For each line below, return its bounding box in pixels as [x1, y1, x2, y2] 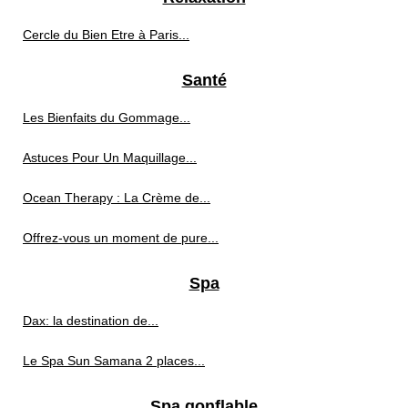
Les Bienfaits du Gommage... [23, 110, 190, 126]
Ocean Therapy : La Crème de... [23, 190, 210, 206]
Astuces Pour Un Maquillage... [23, 150, 197, 166]
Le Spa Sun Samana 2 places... [23, 353, 205, 369]
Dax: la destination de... [23, 313, 158, 329]
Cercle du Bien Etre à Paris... [23, 27, 189, 43]
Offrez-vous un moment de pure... [23, 230, 219, 246]
